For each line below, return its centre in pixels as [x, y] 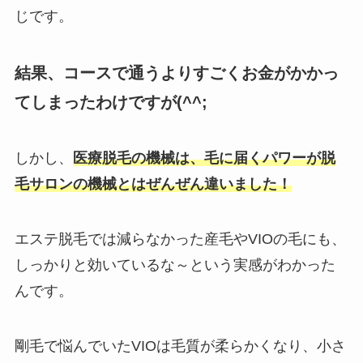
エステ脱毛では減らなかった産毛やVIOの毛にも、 [180, 239]
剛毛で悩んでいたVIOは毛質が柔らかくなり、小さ [180, 346]
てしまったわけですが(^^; [111, 102]
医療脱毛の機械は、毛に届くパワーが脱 [204, 158]
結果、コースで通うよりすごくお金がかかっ [176, 73]
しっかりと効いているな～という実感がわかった [175, 265]
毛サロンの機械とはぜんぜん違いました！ [153, 184]
